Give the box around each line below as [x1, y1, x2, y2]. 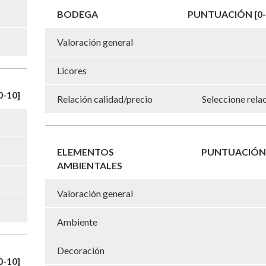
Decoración [57, 244, 104, 256]
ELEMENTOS [57, 145, 114, 157]
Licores [57, 64, 87, 76]
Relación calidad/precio [57, 93, 153, 104]
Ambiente [57, 216, 97, 227]
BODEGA [57, 8, 98, 20]
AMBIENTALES [57, 159, 122, 171]
